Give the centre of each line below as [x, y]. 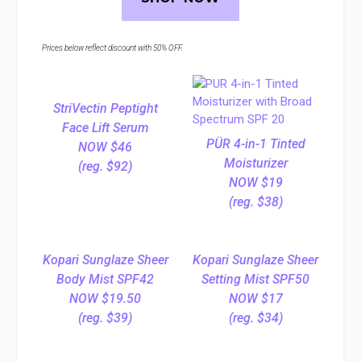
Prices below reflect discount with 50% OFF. [113, 48]
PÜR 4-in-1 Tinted [255, 143]
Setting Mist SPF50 [256, 279]
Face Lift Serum [105, 127]
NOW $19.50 [106, 298]
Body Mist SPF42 [106, 279]
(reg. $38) [255, 201]
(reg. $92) [106, 166]
